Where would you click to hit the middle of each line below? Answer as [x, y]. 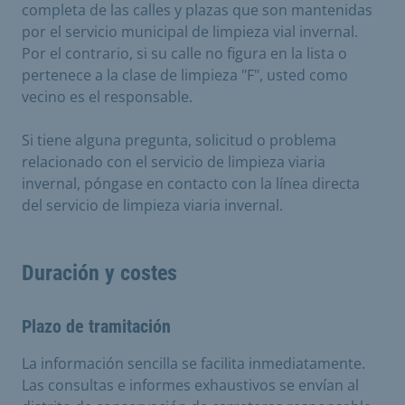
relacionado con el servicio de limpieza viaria [174, 161]
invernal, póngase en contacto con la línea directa [191, 183]
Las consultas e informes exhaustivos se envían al [190, 385]
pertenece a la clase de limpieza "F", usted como [185, 75]
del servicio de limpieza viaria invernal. [152, 205]
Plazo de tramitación [96, 326]
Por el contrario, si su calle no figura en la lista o [184, 53]
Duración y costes [99, 273]
